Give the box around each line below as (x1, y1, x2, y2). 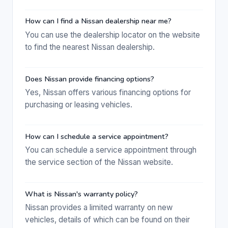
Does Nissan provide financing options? (25, 73, 154, 84)
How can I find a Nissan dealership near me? (25, 16, 172, 26)
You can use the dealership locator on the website (25, 30, 200, 40)
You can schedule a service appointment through (25, 145, 196, 155)
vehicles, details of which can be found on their (25, 215, 190, 225)
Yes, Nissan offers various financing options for (25, 88, 191, 97)
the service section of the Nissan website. (25, 157, 173, 167)
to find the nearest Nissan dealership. (25, 42, 155, 52)
